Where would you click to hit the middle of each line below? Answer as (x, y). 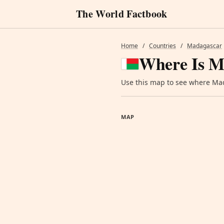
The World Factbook (122, 14)
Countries (162, 46)
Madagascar (204, 46)
